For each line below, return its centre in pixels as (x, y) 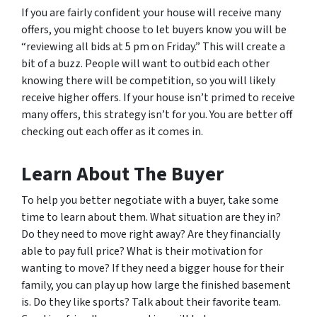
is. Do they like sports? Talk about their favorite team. (151, 302)
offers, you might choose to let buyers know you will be (154, 30)
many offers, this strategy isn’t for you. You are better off (157, 115)
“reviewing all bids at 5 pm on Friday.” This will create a (153, 47)
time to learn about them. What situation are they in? (151, 217)
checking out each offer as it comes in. (112, 132)
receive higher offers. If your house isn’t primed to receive (158, 98)
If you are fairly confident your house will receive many (151, 13)
